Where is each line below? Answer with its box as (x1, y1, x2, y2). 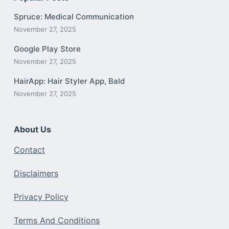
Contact (13, 144, 45, 155)
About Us (13, 124, 51, 134)
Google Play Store (13, 43, 81, 54)
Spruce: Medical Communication (13, 11, 134, 21)
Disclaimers (13, 168, 58, 178)
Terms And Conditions (13, 215, 100, 225)
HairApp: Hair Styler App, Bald (13, 76, 125, 86)
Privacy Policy (13, 191, 68, 202)
